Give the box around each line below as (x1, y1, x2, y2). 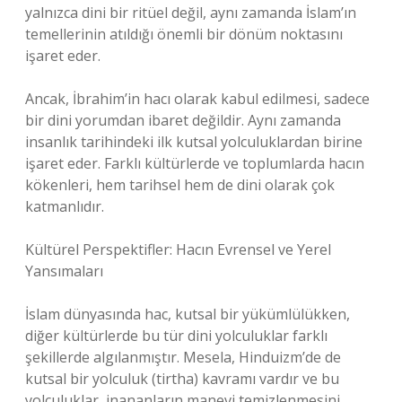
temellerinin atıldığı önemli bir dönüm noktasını (25, 24, 343, 44)
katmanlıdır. (25, 197, 104, 216)
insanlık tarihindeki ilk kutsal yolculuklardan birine (25, 132, 363, 152)
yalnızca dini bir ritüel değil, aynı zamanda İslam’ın (25, 3, 356, 22)
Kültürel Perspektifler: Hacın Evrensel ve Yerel (25, 240, 331, 259)
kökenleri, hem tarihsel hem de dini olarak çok (25, 175, 335, 195)
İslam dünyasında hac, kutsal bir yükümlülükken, (25, 304, 350, 324)
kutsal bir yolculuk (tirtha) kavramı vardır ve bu (25, 369, 339, 389)
